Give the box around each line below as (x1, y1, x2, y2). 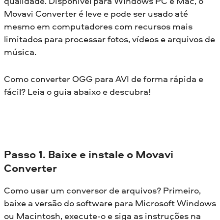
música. (4, 45, 36, 58)
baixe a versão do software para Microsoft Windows (4, 196, 216, 209)
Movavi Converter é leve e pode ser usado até (4, 7, 188, 20)
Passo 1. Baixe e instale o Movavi (4, 146, 173, 162)
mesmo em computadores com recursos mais (4, 20, 192, 32)
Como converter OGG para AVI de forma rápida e (4, 72, 203, 85)
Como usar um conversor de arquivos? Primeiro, (4, 184, 201, 196)
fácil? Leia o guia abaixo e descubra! (4, 85, 151, 98)
